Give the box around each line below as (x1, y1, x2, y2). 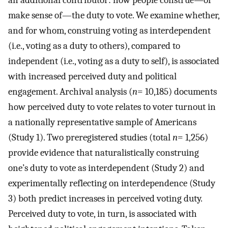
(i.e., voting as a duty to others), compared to (8, 40, 180, 52)
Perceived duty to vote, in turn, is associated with (8, 208, 197, 220)
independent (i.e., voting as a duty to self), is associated (8, 55, 219, 67)
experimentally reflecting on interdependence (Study (8, 178, 215, 189)
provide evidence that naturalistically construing (8, 147, 199, 159)
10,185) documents (143, 86, 217, 98)
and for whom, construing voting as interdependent (8, 25, 211, 37)
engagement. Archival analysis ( (8, 86, 132, 98)
